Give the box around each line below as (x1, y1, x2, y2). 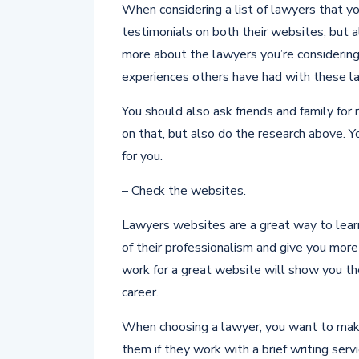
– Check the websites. (122, 182, 246, 200)
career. (122, 284, 159, 301)
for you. (122, 147, 163, 165)
